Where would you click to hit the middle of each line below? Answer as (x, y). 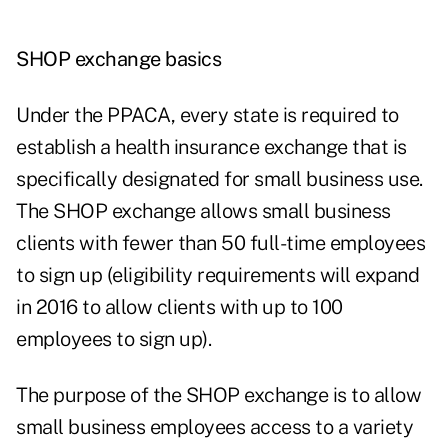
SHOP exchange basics (118, 59)
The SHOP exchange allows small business (203, 211)
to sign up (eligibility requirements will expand (217, 275)
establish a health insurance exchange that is (211, 147)
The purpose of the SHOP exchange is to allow (218, 395)
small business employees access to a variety (214, 427)
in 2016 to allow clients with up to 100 (179, 307)
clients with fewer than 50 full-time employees (220, 243)
